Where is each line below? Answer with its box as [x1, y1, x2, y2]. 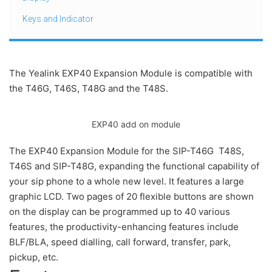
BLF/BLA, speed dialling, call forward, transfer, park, [9, 236, 231, 248]
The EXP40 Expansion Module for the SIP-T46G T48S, [9, 145, 244, 157]
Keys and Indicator [22, 14, 93, 24]
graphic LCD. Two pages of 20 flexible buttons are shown [9, 191, 254, 202]
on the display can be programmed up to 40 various [9, 206, 230, 217]
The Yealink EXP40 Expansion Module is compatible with [9, 67, 253, 79]
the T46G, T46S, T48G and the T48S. [9, 83, 168, 94]
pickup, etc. [9, 251, 58, 263]
